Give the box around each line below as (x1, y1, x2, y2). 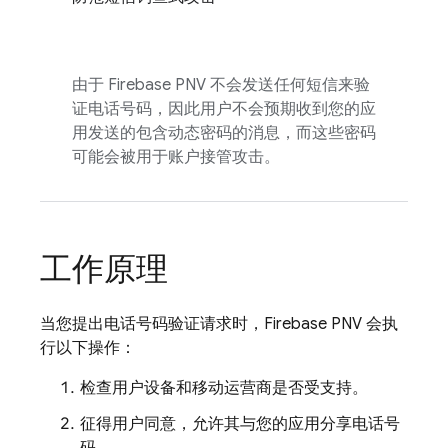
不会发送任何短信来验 (206, 75, 370, 95)
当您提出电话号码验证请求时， (40, 314, 264, 334)
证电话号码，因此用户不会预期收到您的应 (72, 99, 376, 119)
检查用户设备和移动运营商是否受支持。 (80, 378, 368, 398)
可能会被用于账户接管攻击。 (72, 147, 280, 167)
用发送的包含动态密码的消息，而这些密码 (72, 123, 376, 143)
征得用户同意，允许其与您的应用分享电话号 (80, 414, 400, 434)
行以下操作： (40, 338, 136, 358)
